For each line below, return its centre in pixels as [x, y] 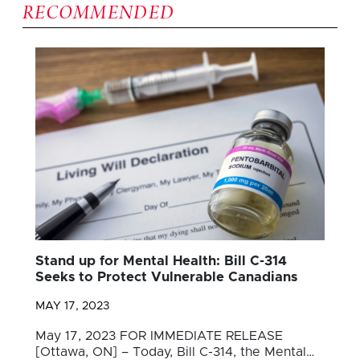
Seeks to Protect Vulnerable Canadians [166, 277]
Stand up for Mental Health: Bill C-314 [161, 261]
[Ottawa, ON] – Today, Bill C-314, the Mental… [175, 352]
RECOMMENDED [99, 14]
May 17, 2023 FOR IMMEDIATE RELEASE [159, 335]
